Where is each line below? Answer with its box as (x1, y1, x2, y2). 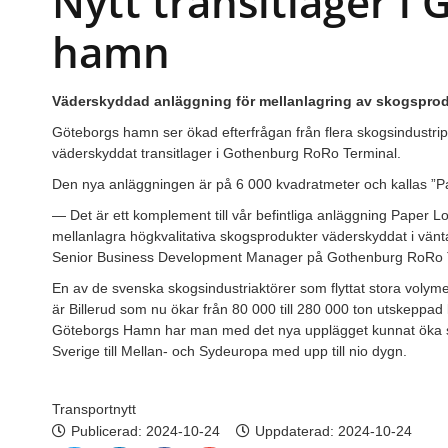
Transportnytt (52, 400, 136, 417)
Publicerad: (71, 422, 146, 439)
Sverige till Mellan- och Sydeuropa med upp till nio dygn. (52, 342, 407, 359)
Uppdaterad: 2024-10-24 (255, 422, 412, 439)
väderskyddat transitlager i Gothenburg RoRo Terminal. (52, 144, 401, 161)
